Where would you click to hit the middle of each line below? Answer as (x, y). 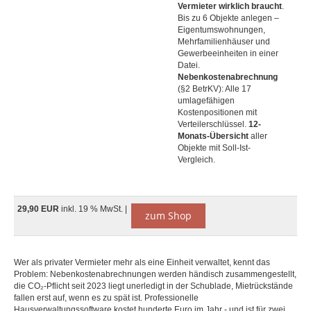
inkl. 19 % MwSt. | (95, 209)
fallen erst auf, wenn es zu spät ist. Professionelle (106, 298)
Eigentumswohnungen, (221, 30)
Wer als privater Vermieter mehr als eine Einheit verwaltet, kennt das (142, 262)
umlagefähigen (206, 101)
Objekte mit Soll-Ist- (214, 148)
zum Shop (168, 216)
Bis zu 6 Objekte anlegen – (228, 18)
